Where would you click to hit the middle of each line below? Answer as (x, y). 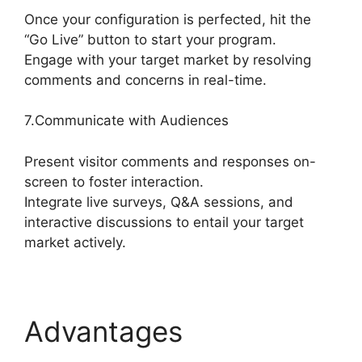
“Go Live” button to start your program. (150, 39)
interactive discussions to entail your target (164, 222)
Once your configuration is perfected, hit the (168, 19)
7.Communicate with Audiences (126, 121)
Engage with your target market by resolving (168, 59)
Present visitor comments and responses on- (170, 161)
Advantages (103, 331)
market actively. (75, 242)
